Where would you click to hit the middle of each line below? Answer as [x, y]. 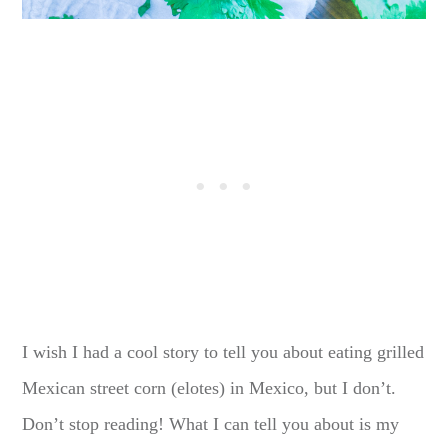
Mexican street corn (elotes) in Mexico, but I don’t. [209, 387]
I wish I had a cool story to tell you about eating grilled [223, 351]
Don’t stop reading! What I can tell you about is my [211, 423]
